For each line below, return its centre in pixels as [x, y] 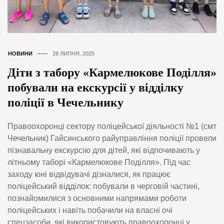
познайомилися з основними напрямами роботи [97, 198]
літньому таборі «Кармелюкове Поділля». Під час [99, 162]
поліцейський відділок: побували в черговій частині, [103, 186]
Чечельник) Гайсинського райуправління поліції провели [112, 138]
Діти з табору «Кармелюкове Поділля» [112, 72]
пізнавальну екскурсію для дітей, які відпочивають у [104, 150]
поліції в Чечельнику [65, 102]
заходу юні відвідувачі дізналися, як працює [89, 174]
